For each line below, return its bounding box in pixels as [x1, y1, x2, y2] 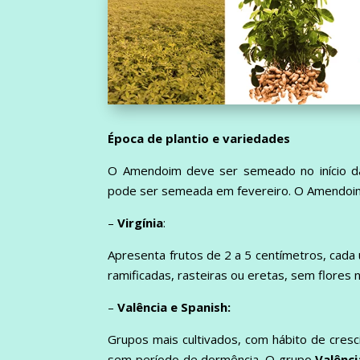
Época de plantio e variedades [108, 129, 291, 146]
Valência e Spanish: [117, 298, 231, 315]
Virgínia [117, 214, 164, 231]
